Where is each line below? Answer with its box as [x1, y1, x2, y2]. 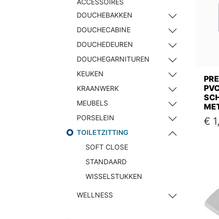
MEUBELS [77, 99, 108, 107]
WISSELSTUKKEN [86, 172, 142, 180]
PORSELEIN [77, 113, 114, 122]
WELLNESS [77, 191, 113, 199]
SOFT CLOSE [86, 143, 128, 151]
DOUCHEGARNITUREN [77, 55, 150, 63]
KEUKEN [77, 69, 104, 78]
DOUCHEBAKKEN [77, 11, 132, 19]
